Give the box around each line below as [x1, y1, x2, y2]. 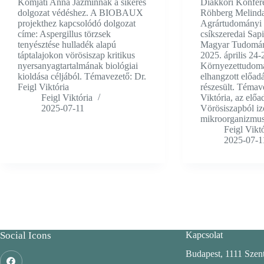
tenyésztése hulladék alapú [18, 39, 116, 50]
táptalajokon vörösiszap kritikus [18, 50, 135, 61]
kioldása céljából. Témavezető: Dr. [18, 71, 146, 82]
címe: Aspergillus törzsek [18, 29, 111, 39]
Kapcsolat [185, 229, 223, 240]
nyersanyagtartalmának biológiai [18, 61, 138, 71]
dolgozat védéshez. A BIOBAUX [18, 8, 143, 18]
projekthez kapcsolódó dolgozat [18, 18, 136, 29]
